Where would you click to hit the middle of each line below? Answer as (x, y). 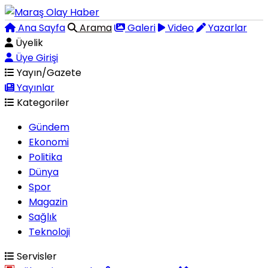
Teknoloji (49, 232)
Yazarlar (226, 28)
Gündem (49, 127)
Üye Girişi (36, 58)
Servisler (36, 256)
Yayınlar (34, 88)
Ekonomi (49, 142)
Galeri (140, 28)
